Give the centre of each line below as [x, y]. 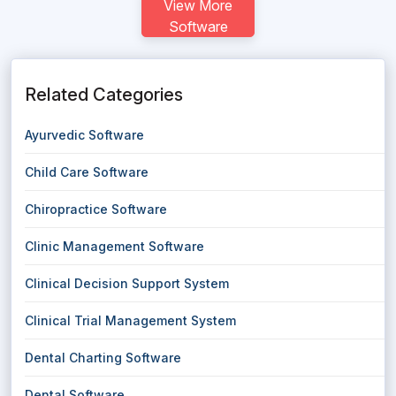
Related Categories [104, 95]
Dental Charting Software [103, 358]
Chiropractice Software [96, 209]
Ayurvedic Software [84, 135]
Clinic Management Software [114, 246]
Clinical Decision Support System [127, 283]
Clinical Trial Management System [130, 320]
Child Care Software [87, 172]
